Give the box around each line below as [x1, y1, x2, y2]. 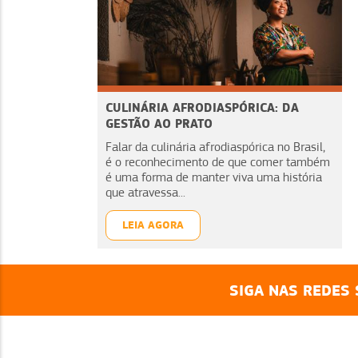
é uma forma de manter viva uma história [105, 169, 322, 185]
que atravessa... [105, 185, 185, 200]
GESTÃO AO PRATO [105, 115, 213, 131]
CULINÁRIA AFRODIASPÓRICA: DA [105, 99, 299, 115]
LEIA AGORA [122, 217, 184, 232]
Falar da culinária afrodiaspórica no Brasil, [105, 139, 325, 154]
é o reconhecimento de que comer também [105, 154, 330, 169]
